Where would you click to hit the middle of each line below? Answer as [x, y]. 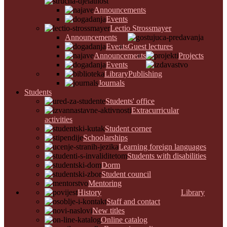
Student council [126, 174]
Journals [111, 83]
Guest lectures [150, 46]
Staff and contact [133, 201]
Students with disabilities [167, 156]
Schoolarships [105, 138]
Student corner [128, 128]
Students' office [130, 101]
